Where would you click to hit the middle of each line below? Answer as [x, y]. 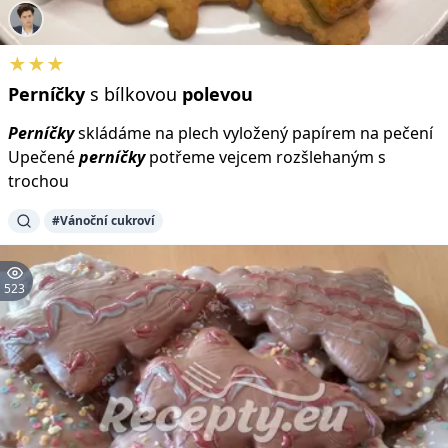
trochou [38, 180]
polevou [217, 93]
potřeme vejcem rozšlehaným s [265, 156]
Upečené [43, 156]
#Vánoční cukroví [103, 220]
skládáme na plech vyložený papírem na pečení [253, 132]
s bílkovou [133, 93]
